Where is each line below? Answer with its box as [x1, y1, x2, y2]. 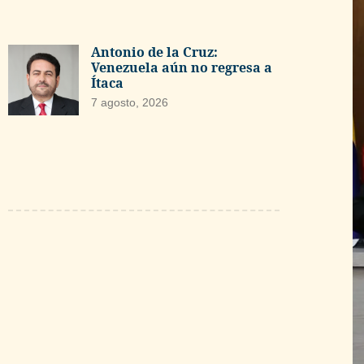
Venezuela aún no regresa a [90, 58, 272, 76]
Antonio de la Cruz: [90, 42, 218, 61]
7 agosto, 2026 [90, 95, 168, 109]
